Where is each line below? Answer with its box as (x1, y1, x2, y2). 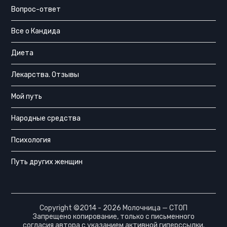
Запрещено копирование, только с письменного (32, 212, 195, 221)
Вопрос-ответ (11, 5, 61, 14)
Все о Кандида (11, 27, 61, 36)
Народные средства (11, 114, 81, 123)
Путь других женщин (11, 158, 83, 167)
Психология (11, 136, 51, 145)
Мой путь (11, 92, 43, 101)
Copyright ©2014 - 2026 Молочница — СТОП (40, 204, 187, 213)
